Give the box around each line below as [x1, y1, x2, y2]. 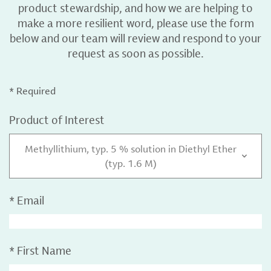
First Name [17, 243, 71, 258]
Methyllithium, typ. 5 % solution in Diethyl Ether [24, 142, 237, 155]
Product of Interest [9, 113, 105, 127]
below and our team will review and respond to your [10, 31, 261, 45]
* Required [9, 84, 56, 97]
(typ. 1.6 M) [104, 157, 157, 170]
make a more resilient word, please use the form [17, 16, 254, 30]
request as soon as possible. [67, 46, 204, 60]
